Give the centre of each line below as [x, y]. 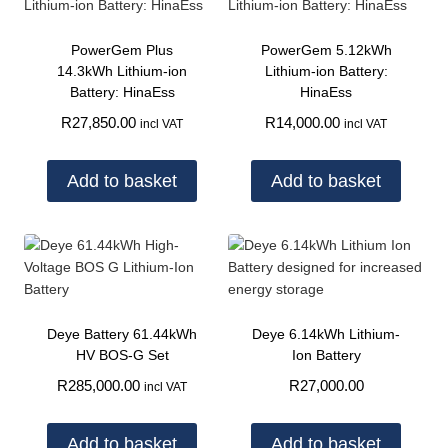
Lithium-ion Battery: [326, 70]
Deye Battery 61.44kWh [122, 334]
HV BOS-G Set [122, 355]
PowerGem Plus [122, 49]
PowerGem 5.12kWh [326, 49]
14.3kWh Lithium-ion [122, 70]
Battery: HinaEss [122, 91]
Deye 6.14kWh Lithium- [326, 334]
